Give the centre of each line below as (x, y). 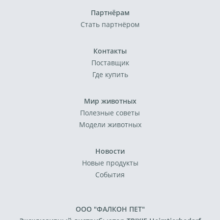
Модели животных (110, 124)
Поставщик (110, 63)
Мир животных (110, 101)
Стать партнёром (110, 24)
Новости (110, 151)
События (110, 175)
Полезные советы (110, 113)
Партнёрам (110, 13)
